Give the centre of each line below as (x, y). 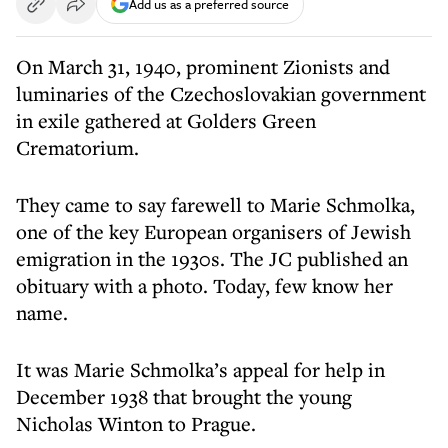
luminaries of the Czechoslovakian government (221, 93)
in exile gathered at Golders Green (166, 120)
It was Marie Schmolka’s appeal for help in (200, 369)
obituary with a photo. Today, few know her (204, 285)
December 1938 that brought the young (184, 396)
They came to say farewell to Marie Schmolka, (215, 204)
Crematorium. (80, 147)
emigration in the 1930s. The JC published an (212, 258)
